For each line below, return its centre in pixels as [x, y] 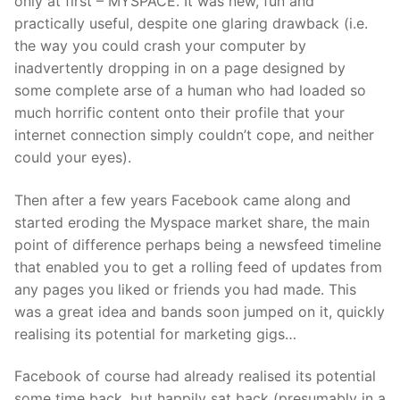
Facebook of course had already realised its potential [195, 376]
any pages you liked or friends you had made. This [185, 289]
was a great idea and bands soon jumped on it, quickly [200, 311]
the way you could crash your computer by [160, 45]
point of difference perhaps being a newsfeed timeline [198, 244]
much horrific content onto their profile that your [179, 112]
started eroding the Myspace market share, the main [192, 222]
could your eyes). [73, 157]
